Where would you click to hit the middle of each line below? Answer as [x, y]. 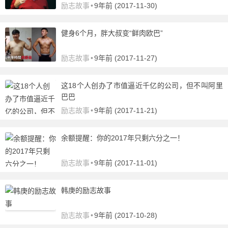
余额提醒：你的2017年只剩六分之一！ [123, 138]
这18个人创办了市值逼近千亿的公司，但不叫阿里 [142, 85]
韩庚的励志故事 [86, 190]
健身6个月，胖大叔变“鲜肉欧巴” [112, 33]
